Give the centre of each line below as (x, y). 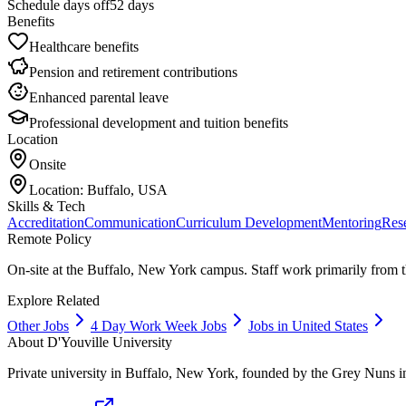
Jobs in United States (308, 325)
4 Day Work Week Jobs (159, 325)
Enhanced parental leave (99, 97)
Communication (130, 222)
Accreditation (46, 222)
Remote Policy (49, 238)
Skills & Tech (46, 206)
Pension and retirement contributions (133, 72)
